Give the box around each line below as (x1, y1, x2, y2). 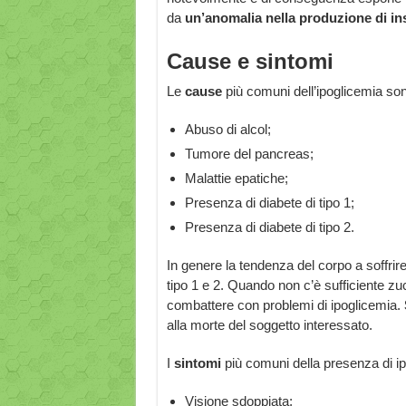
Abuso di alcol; (184, 121, 271, 137)
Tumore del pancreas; (184, 146, 314, 161)
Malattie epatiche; (184, 170, 288, 186)
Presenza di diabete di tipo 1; (184, 195, 354, 210)
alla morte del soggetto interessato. (166, 317, 372, 333)
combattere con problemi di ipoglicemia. (166, 297, 404, 313)
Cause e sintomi (166, 49, 333, 73)
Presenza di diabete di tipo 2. (184, 219, 354, 235)
